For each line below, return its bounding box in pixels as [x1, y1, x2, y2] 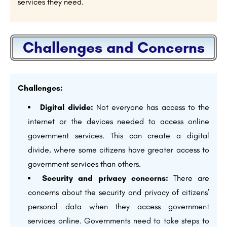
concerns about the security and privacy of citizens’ [28, 187, 209, 198]
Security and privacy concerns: [42, 173, 168, 183]
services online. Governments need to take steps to [28, 216, 209, 226]
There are [168, 173, 210, 183]
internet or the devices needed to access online [28, 117, 209, 127]
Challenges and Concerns [22, 38, 205, 57]
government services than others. [28, 159, 141, 169]
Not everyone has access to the [93, 102, 209, 112]
